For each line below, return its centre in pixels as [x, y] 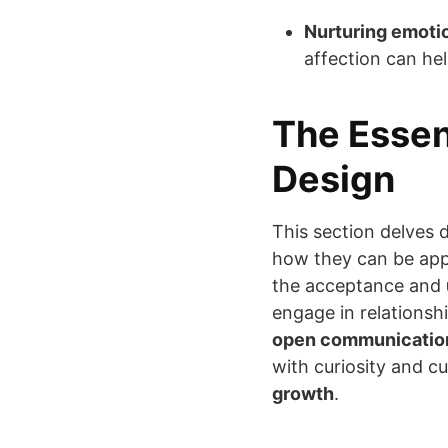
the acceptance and [359, 286]
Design [333, 179]
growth [303, 394]
